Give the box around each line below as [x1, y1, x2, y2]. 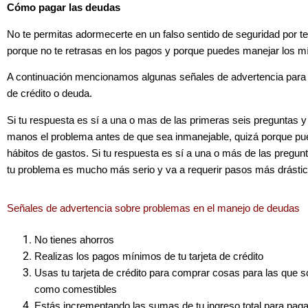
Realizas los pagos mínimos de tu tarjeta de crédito [34, 250, 263, 262]
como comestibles [34, 283, 117, 295]
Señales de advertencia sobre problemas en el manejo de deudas [7, 202, 300, 214]
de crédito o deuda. [7, 88, 92, 100]
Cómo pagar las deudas [7, 2, 120, 14]
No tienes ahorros [34, 234, 114, 245]
